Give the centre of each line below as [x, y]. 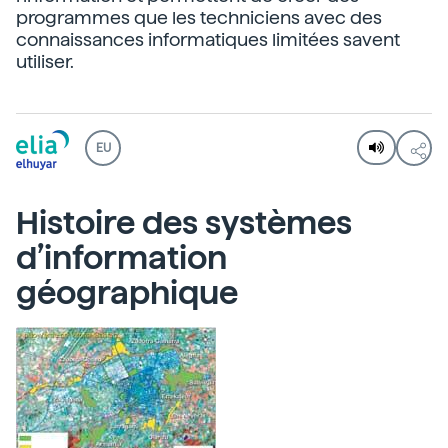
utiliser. [45, 61]
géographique [127, 293]
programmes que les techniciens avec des [199, 17]
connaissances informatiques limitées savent [208, 39]
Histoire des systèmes [184, 223]
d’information [121, 258]
